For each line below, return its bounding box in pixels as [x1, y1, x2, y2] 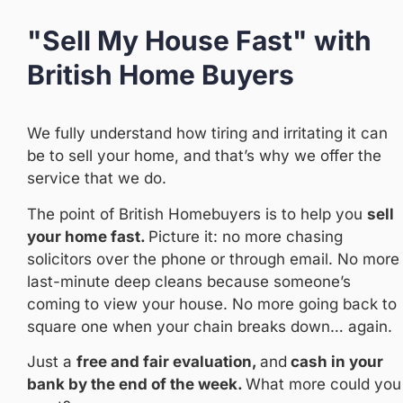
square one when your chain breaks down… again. [27, 317, 392, 336]
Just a [27, 353, 76, 372]
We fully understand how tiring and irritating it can [27, 124, 388, 143]
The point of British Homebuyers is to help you [27, 204, 367, 223]
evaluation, [173, 353, 260, 372]
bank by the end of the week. [27, 375, 246, 394]
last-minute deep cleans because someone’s [27, 272, 351, 291]
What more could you [246, 375, 401, 394]
